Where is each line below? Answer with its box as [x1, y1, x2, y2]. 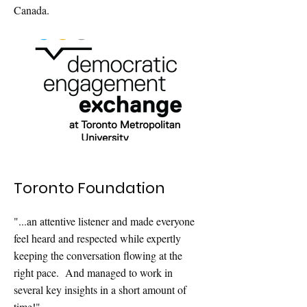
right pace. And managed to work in [14, 265, 173, 280]
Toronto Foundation [14, 177, 165, 199]
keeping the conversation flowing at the [14, 248, 182, 262]
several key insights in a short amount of [14, 282, 186, 297]
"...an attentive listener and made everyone [14, 214, 195, 228]
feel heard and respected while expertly [14, 231, 181, 245]
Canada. [14, 3, 49, 17]
